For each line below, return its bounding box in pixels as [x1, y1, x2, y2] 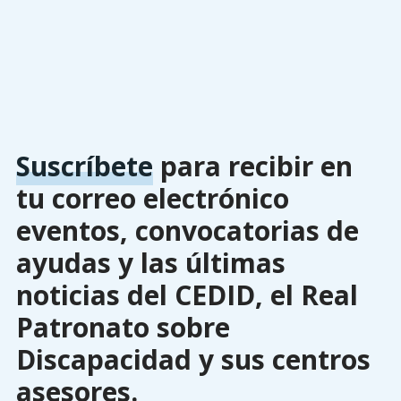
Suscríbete [15, 148, 153, 185]
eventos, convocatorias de [15, 212, 359, 250]
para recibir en [152, 148, 353, 185]
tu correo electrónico [15, 180, 289, 218]
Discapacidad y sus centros [15, 341, 371, 379]
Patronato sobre [15, 309, 230, 346]
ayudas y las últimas [15, 244, 286, 282]
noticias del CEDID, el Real [15, 277, 358, 314]
